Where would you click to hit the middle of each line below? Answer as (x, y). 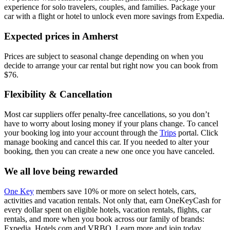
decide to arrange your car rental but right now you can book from (111, 65)
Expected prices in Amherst (61, 36)
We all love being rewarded (61, 171)
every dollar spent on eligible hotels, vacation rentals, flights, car (108, 209)
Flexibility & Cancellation (58, 94)
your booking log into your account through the (82, 133)
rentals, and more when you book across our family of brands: (104, 219)
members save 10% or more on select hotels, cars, (115, 191)
